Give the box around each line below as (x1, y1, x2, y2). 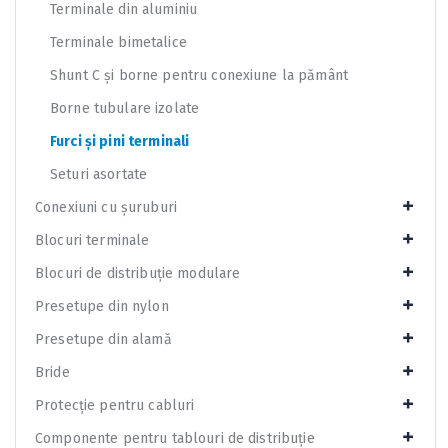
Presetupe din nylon (35, 297, 169, 315)
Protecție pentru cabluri (35, 396, 195, 414)
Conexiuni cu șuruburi (35, 198, 177, 216)
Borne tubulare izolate (50, 99, 200, 117)
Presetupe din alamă (35, 330, 172, 348)
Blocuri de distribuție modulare (35, 264, 241, 282)
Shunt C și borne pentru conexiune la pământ (50, 66, 349, 84)
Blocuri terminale (35, 231, 150, 249)
